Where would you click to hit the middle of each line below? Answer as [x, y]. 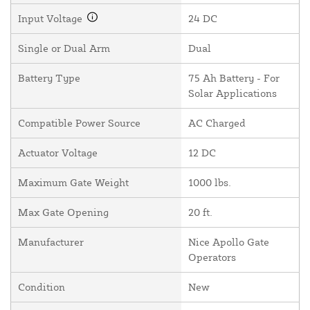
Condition [42, 287]
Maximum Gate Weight [73, 183]
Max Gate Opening [63, 212]
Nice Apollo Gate [229, 242]
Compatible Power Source [79, 123]
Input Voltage [52, 19]
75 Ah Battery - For [234, 78]
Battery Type [49, 78]
